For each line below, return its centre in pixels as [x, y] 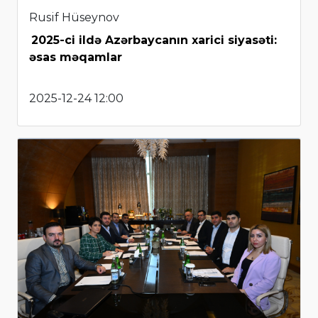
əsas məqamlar [76, 57]
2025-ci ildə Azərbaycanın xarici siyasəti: [154, 40]
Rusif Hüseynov [74, 17]
